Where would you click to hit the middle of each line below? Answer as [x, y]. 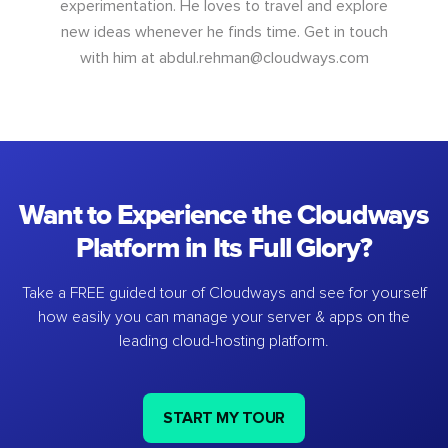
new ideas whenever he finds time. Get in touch [224, 31]
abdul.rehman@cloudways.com [263, 57]
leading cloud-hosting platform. [224, 340]
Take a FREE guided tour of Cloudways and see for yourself [224, 292]
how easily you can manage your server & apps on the [224, 316]
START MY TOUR [224, 417]
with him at [119, 57]
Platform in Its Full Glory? [224, 248]
